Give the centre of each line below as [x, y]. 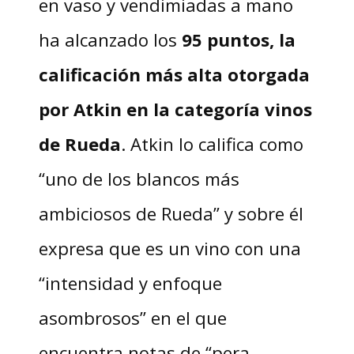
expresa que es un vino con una [169, 249]
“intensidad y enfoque [130, 283]
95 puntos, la [238, 40]
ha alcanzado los [110, 40]
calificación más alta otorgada [174, 75]
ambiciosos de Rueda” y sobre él [171, 214]
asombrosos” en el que [132, 318]
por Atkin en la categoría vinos [175, 109]
